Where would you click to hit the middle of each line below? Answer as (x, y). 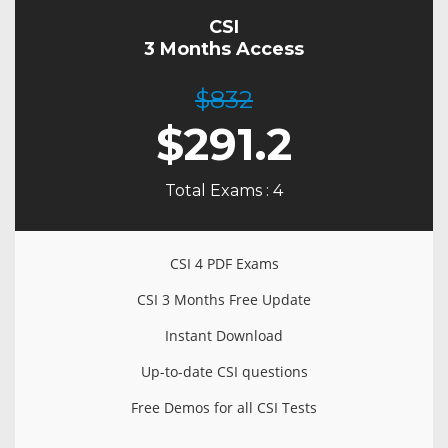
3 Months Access (224, 49)
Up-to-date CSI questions (224, 371)
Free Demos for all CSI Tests (224, 407)
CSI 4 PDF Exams (224, 263)
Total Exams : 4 (224, 190)
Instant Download (224, 335)
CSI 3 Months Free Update (224, 299)
